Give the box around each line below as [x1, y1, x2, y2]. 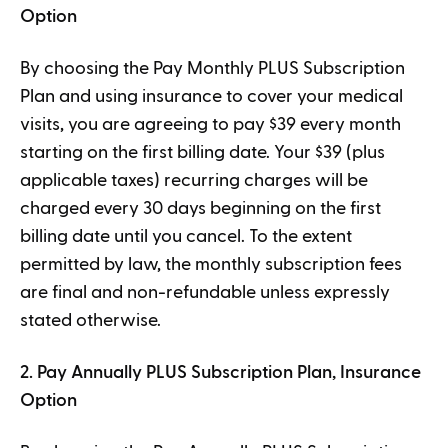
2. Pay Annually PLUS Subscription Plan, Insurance [20, 364, 421, 381]
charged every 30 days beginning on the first [20, 200, 381, 217]
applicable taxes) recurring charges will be [20, 172, 368, 189]
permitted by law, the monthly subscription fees [20, 256, 402, 273]
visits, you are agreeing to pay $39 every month [20, 116, 401, 133]
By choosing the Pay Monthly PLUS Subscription [20, 60, 405, 77]
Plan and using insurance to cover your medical [20, 88, 403, 105]
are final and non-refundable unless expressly [20, 284, 390, 301]
